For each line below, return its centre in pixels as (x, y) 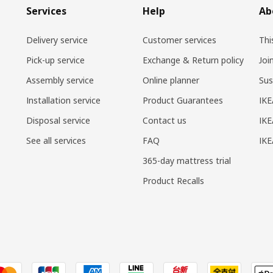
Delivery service (57, 40)
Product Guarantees (183, 100)
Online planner (171, 80)
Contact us (164, 120)
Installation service (63, 100)
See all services (56, 140)
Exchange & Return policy (193, 60)
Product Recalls (173, 181)
